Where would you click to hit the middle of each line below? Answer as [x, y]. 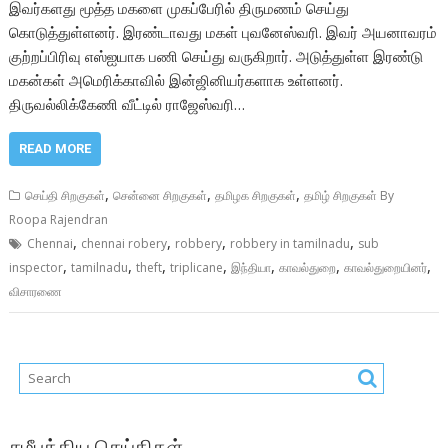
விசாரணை [36, 291]
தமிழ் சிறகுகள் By [349, 195]
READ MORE [55, 148]
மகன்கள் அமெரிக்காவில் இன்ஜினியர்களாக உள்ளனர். [176, 80]
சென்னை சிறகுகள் [160, 195]
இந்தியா [251, 267]
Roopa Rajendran [59, 219]
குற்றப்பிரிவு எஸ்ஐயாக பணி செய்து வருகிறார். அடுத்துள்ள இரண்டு [216, 56]
